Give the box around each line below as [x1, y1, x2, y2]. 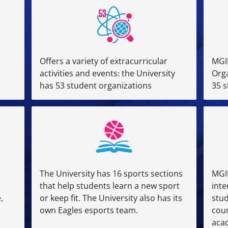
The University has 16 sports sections [39, 168, 183, 180]
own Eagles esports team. [39, 205, 138, 216]
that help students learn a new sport [39, 180, 180, 192]
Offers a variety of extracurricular [39, 55, 167, 67]
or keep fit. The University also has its [39, 192, 182, 204]
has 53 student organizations [39, 79, 152, 91]
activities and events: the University [39, 67, 175, 79]
